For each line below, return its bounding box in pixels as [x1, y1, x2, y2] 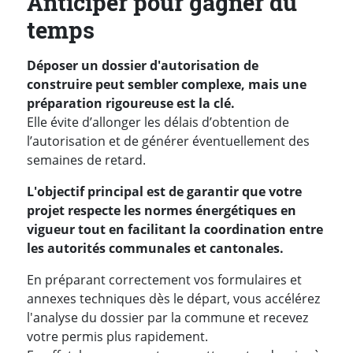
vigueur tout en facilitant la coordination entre [27, 220, 323, 238]
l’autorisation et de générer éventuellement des [27, 132, 310, 150]
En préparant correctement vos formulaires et [27, 270, 302, 288]
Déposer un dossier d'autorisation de [27, 56, 258, 74]
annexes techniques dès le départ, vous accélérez [27, 289, 320, 307]
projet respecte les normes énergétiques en [27, 201, 296, 219]
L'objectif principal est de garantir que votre [27, 182, 302, 200]
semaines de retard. [27, 150, 146, 169]
